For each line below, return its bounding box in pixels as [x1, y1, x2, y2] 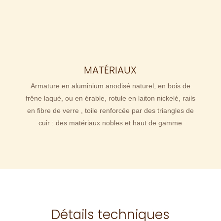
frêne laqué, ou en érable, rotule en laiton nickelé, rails [25, 94, 195, 103]
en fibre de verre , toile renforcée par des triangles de [27, 107, 194, 115]
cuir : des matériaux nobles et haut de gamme [38, 119, 183, 127]
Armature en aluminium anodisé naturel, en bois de [30, 82, 190, 90]
